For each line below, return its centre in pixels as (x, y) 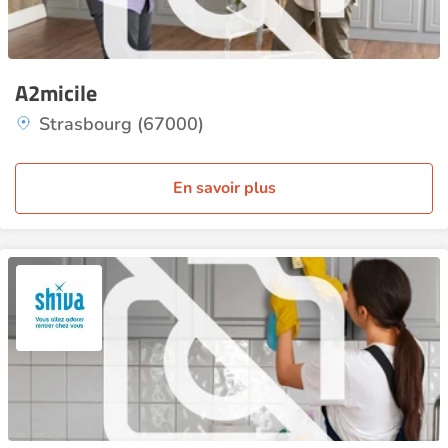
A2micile (56, 93)
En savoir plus (224, 188)
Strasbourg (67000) (121, 124)
